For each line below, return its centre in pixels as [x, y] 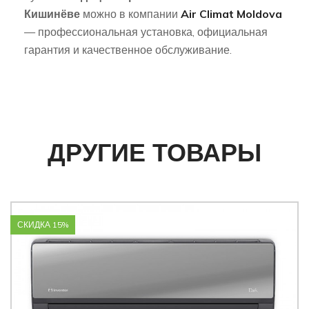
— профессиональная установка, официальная [146, 32]
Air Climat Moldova [231, 14]
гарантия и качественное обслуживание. [128, 50]
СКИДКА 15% [43, 225]
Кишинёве [52, 14]
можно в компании [130, 14]
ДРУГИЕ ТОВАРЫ [154, 152]
